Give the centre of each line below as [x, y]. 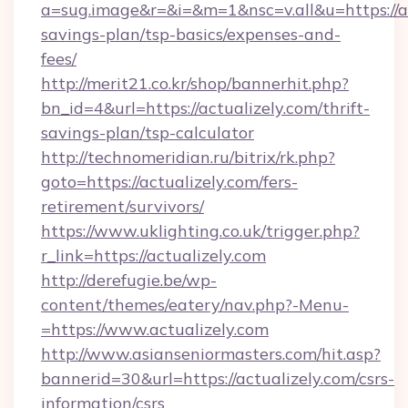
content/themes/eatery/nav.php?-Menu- [195, 305]
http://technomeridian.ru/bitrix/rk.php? [188, 157]
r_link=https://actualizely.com [153, 255]
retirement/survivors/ [122, 206]
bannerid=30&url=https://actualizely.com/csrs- [218, 378]
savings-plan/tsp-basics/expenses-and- [191, 34]
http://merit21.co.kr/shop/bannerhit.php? [195, 83]
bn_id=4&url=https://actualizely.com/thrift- [205, 108]
